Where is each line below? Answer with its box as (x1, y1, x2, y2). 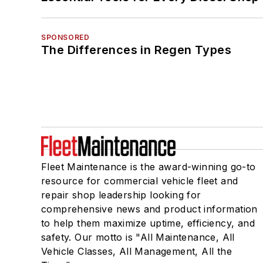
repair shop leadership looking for (41, 188, 201, 201)
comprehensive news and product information (41, 203, 258, 215)
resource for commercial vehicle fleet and (41, 174, 238, 187)
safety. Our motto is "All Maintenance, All (41, 231, 235, 243)
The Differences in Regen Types (41, 42, 231, 57)
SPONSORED (41, 32, 90, 42)
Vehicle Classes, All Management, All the (41, 245, 232, 257)
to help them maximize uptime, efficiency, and (41, 217, 255, 229)
